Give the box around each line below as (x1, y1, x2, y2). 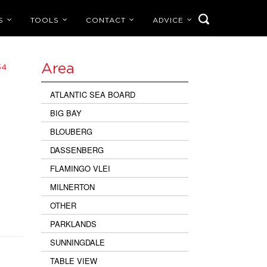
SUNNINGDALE (49, 236, 105, 248)
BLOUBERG (49, 125, 92, 137)
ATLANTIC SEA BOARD (49, 88, 135, 100)
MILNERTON (49, 181, 95, 193)
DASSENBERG (49, 144, 104, 156)
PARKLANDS (49, 218, 97, 229)
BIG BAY (49, 107, 82, 119)
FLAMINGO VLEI (49, 162, 110, 174)
